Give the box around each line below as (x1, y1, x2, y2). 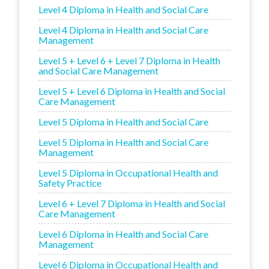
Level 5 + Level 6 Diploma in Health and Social (38, 85, 225, 97)
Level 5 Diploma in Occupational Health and (38, 166, 218, 178)
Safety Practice (38, 177, 101, 189)
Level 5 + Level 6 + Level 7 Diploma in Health (38, 54, 220, 66)
